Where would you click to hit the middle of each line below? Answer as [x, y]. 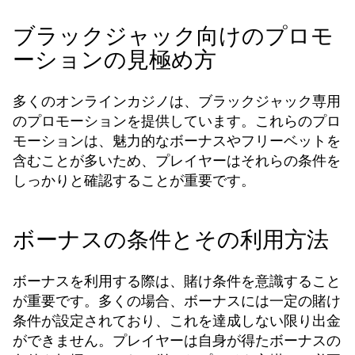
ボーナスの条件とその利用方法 [171, 240]
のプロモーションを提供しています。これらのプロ [177, 121]
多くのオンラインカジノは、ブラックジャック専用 [177, 101]
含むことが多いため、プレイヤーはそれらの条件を [177, 160]
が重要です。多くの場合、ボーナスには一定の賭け [177, 301]
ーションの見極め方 [115, 60]
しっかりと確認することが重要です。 [134, 180]
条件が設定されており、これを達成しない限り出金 [177, 321]
